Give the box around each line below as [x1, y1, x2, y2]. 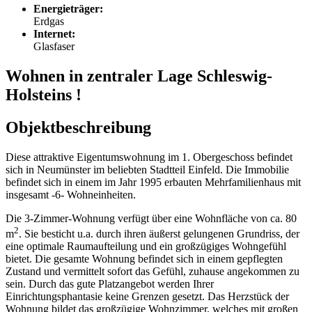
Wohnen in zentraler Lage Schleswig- [6, 67, 272, 86]
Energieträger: [33, 3, 103, 15]
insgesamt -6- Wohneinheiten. [6, 188, 136, 201]
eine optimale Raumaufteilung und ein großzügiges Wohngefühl [6, 240, 286, 253]
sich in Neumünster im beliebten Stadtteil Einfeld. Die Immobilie [6, 163, 289, 175]
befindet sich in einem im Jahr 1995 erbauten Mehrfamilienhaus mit [6, 175, 301, 188]
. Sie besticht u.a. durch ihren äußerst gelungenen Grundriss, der [19, 228, 299, 240]
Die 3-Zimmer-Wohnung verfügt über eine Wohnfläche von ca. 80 [6, 212, 297, 224]
